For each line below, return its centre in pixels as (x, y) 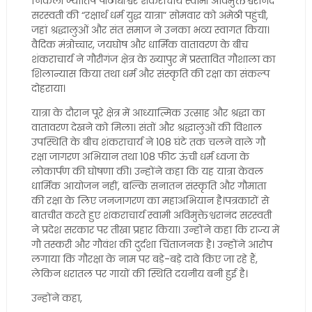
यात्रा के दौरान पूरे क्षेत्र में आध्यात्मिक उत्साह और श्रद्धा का (148, 113)
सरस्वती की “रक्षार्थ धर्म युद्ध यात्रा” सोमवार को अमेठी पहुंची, (149, 15)
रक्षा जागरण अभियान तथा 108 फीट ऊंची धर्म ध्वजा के (140, 157)
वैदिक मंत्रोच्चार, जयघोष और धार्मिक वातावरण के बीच (139, 45)
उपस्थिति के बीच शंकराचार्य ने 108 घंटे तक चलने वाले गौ (148, 142)
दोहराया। (48, 88)
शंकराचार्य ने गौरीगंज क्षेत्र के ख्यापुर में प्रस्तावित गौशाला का (153, 59)
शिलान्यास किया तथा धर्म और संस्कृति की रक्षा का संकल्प (150, 74)
